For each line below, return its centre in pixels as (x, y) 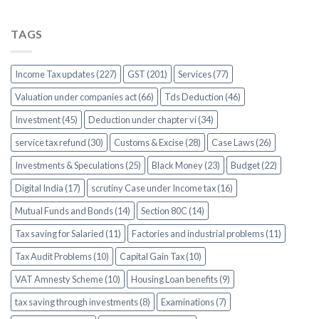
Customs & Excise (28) (157, 143)
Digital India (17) (48, 188)
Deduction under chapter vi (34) (151, 120)
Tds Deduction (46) (203, 97)
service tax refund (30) (59, 143)
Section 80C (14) (173, 211)
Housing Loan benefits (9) (181, 279)
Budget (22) (254, 166)
